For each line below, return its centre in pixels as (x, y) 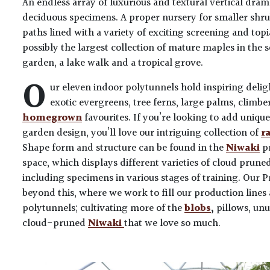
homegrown (52, 118)
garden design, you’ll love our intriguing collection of (142, 133)
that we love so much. (174, 223)
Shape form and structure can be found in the (124, 148)
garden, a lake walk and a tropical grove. (113, 63)
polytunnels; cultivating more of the (103, 208)
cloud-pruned (55, 223)
